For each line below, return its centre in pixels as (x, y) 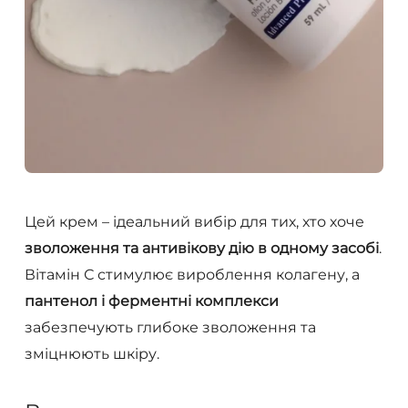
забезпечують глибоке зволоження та (170, 328)
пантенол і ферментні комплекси (151, 301)
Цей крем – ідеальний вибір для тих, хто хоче (194, 222)
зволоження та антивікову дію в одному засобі (201, 249)
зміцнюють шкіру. (92, 354)
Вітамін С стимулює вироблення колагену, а (192, 275)
